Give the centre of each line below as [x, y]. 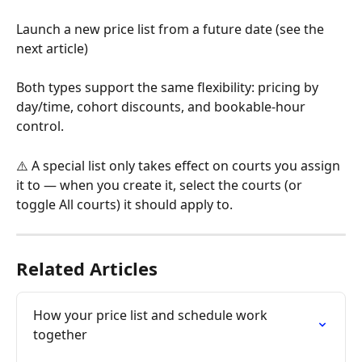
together [60, 334]
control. [40, 126]
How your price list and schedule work [152, 315]
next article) [52, 48]
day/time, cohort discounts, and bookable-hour [162, 107]
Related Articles [87, 268]
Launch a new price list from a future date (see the [172, 29]
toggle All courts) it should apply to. [124, 204]
